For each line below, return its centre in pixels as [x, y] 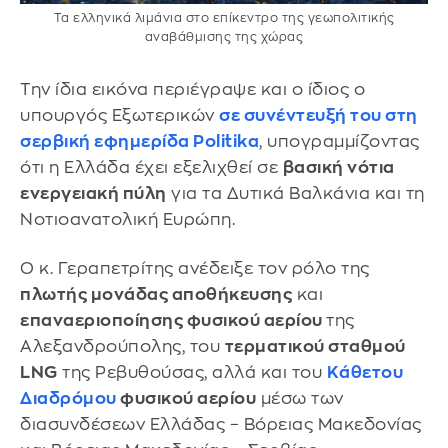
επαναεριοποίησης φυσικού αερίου [173, 321]
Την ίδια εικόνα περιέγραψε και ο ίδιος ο [192, 89]
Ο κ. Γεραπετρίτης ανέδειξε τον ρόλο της [195, 269]
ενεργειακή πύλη [93, 193]
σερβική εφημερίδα [106, 141]
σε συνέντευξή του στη [318, 115]
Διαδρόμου [68, 399]
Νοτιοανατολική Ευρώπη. [127, 219]
